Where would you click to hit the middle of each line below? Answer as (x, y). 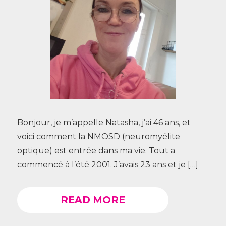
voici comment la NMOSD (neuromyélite (98, 136)
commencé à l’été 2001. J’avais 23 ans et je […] (107, 164)
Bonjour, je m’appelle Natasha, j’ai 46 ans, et (104, 122)
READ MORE (93, 200)
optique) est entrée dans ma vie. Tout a (96, 150)
